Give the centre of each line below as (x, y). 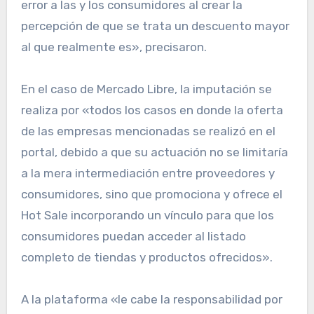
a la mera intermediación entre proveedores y (148, 173)
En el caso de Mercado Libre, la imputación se (146, 89)
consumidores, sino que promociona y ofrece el (151, 194)
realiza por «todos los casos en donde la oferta (152, 110)
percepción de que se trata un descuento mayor (155, 26)
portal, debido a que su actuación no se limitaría (154, 152)
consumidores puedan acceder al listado (133, 237)
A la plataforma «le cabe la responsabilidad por (151, 300)
